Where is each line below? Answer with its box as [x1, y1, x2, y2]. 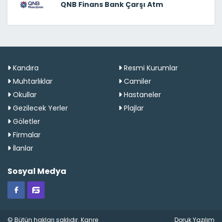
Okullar [11, 89, 37, 100]
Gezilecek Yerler [11, 103, 68, 113]
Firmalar [11, 129, 41, 140]
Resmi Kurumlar [122, 62, 178, 73]
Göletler [11, 116, 40, 126]
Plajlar [122, 103, 144, 113]
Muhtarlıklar [11, 76, 53, 86]
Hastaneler [122, 89, 161, 100]
